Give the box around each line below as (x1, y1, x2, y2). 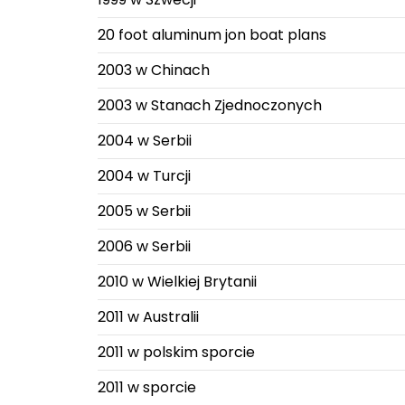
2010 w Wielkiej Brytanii (97, 271, 257, 292)
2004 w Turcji (97, 165, 191, 186)
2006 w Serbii (97, 236, 191, 257)
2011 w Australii (97, 306, 199, 327)
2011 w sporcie (97, 377, 196, 398)
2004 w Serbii (97, 130, 192, 151)
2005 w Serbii (97, 201, 191, 221)
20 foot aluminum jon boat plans (97, 24, 326, 45)
